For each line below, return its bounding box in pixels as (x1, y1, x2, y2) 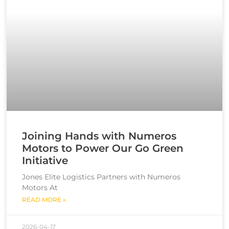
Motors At (22, 182, 58, 192)
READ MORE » (22, 195, 66, 203)
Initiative (22, 154, 68, 167)
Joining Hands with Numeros (22, 129, 176, 142)
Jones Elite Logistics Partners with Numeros (22, 172, 180, 181)
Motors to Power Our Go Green (22, 142, 184, 154)
